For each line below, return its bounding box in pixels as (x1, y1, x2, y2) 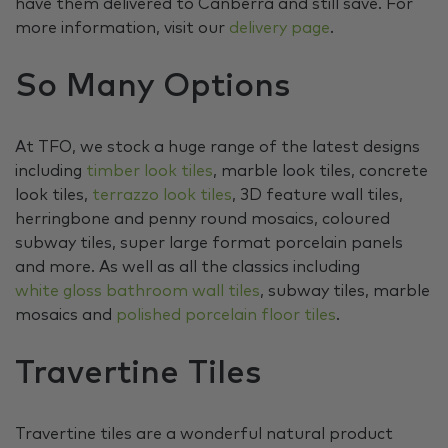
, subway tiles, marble (260, 283, 430, 300)
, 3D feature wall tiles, (232, 187, 403, 204)
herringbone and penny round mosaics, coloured (15, 211, 390, 228)
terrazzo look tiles (92, 187, 232, 204)
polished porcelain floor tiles (116, 307, 336, 324)
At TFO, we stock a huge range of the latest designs (15, 139, 420, 156)
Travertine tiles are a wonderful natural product (15, 426, 393, 443)
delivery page (229, 20, 330, 37)
